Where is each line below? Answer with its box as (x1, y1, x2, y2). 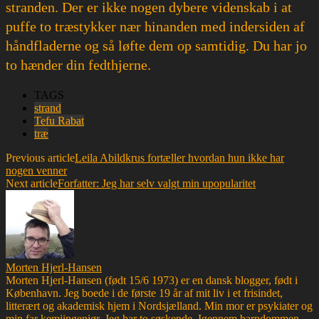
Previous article (6, 151, 75, 164)
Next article (6, 177, 58, 189)
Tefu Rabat (34, 114, 84, 127)
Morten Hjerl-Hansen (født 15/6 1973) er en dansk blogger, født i (6, 273, 298, 286)
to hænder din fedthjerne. (6, 56, 151, 73)
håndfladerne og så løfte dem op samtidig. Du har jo (6, 37, 307, 53)
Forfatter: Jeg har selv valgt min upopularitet (58, 177, 256, 189)
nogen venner (6, 164, 67, 177)
